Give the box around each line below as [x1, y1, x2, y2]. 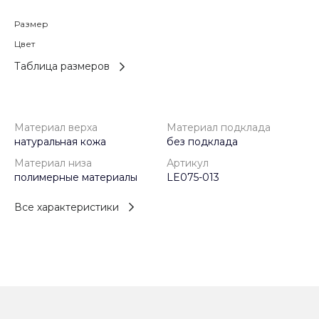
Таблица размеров [14, 60, 110, 73]
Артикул [167, 157, 209, 170]
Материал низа [14, 157, 92, 170]
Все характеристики [14, 200, 119, 214]
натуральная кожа [14, 135, 106, 149]
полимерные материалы [14, 171, 137, 184]
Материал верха [14, 121, 98, 135]
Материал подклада [167, 121, 271, 135]
